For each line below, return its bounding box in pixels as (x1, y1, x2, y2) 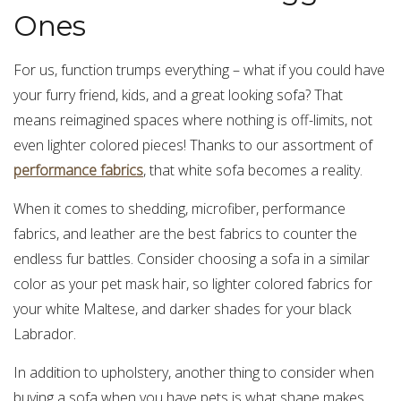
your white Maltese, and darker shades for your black (13, 298, 351, 319)
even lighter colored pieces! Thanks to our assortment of (13, 134, 372, 155)
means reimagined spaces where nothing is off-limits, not (13, 109, 372, 130)
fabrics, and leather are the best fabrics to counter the (13, 223, 357, 243)
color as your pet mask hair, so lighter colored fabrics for (13, 273, 372, 294)
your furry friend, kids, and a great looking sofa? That (13, 84, 343, 105)
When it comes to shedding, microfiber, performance (13, 198, 346, 218)
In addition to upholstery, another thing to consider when (13, 362, 374, 382)
